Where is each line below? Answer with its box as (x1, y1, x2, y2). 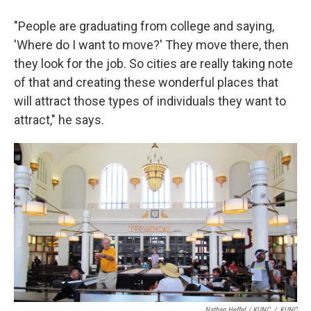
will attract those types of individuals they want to (14, 93, 286, 108)
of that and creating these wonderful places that (14, 74, 278, 90)
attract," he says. (14, 112, 104, 127)
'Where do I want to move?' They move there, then (14, 37, 289, 52)
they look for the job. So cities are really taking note (14, 56, 293, 71)
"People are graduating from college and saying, (14, 18, 274, 33)
